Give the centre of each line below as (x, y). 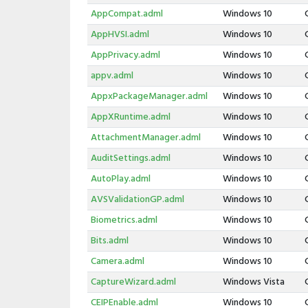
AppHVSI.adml (120, 35)
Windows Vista (253, 282)
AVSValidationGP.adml (137, 200)
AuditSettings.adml (130, 158)
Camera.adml (117, 262)
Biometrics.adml (124, 220)
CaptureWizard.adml (133, 282)
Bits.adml (109, 241)
